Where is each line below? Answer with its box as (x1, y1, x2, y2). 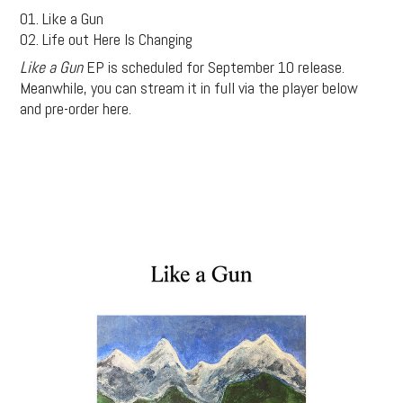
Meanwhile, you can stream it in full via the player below (20, 77, 359, 99)
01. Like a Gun (20, 8, 104, 30)
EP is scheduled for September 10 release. (83, 57, 345, 78)
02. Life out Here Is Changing (20, 29, 193, 50)
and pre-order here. (20, 98, 132, 120)
